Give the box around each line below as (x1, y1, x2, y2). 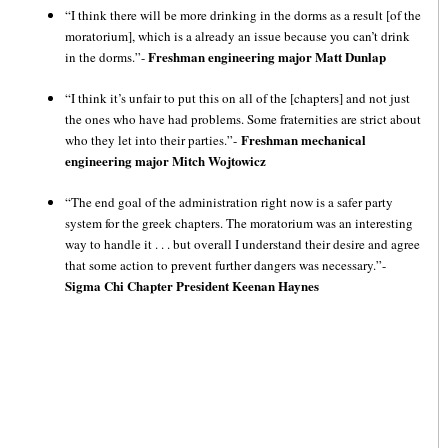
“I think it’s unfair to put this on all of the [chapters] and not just (65, 89, 410, 107)
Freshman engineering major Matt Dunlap (148, 47, 386, 66)
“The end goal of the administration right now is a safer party (65, 193, 393, 211)
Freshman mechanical (241, 130, 366, 149)
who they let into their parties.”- (65, 131, 241, 149)
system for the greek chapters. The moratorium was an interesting (65, 214, 413, 232)
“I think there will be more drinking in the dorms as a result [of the (65, 6, 421, 24)
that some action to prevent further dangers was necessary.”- (65, 256, 386, 274)
